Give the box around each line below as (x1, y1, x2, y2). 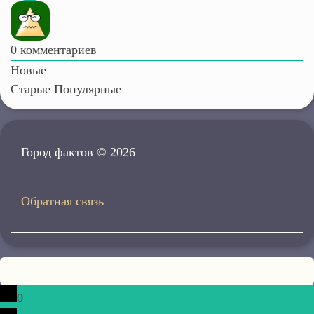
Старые (11, 82, 50, 97)
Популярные (54, 82, 121, 97)
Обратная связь (21, 194, 104, 209)
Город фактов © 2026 (21, 145, 135, 160)
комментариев (17, 43, 97, 57)
